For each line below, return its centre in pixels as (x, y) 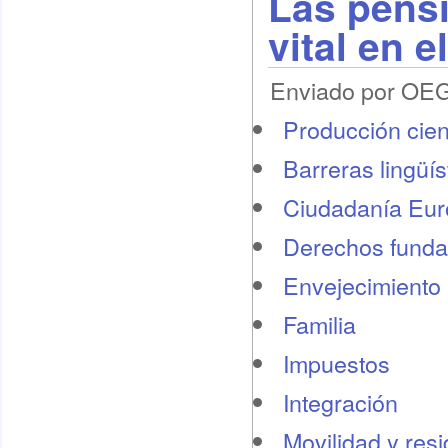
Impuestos (336, 363)
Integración (340, 402)
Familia (319, 324)
